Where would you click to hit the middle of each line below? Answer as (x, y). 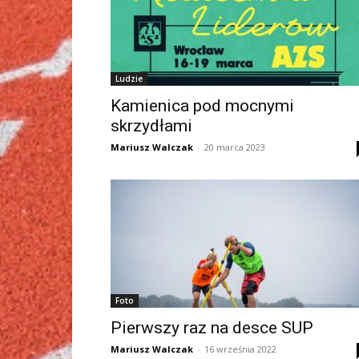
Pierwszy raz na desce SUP (212, 328)
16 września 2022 (240, 349)
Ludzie (129, 79)
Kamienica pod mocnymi (202, 106)
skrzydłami (151, 126)
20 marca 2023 (235, 147)
